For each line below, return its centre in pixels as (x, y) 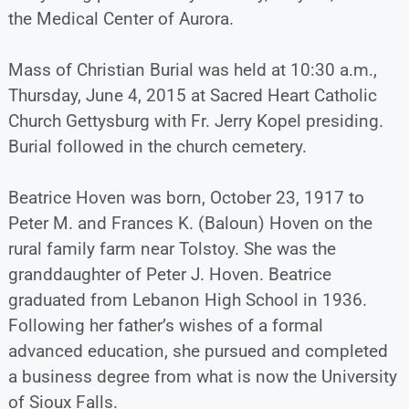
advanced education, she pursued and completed (198, 351)
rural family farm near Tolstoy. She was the (172, 248)
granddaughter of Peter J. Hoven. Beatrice (169, 274)
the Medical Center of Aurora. (121, 18)
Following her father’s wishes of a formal (165, 325)
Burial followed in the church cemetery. (157, 146)
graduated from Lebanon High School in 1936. (187, 299)
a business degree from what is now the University (202, 376)
